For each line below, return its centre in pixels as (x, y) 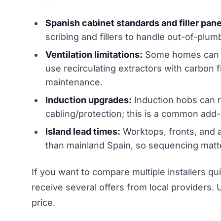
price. (43, 202)
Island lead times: (83, 131)
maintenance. (74, 82)
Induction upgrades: (89, 100)
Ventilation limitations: (94, 54)
